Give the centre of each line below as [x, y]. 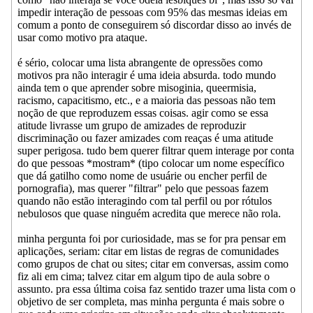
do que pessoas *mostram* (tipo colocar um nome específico [151, 163]
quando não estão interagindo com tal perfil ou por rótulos [145, 201]
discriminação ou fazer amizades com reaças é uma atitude [145, 138]
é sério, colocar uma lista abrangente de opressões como [140, 63]
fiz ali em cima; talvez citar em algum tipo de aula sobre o [144, 277]
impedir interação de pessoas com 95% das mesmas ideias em [152, 13]
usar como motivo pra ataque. [82, 38]
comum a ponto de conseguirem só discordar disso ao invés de [154, 25]
